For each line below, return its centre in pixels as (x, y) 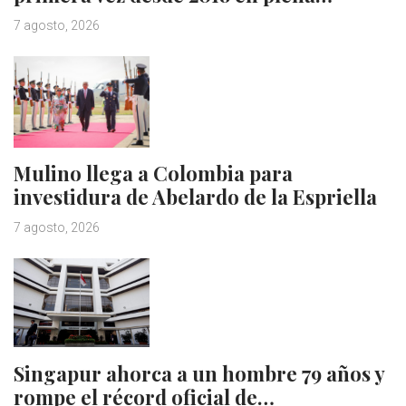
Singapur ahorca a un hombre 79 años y (199, 374)
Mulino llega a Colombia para (153, 174)
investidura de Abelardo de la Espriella (195, 197)
